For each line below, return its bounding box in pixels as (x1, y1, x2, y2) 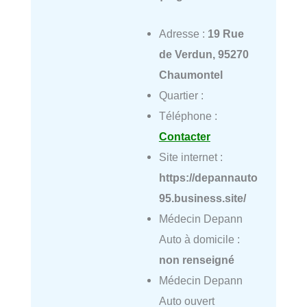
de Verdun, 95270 (158, 47, 249, 60)
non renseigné (158, 253, 234, 266)
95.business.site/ (158, 191, 246, 204)
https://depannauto (158, 171, 258, 184)
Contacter (158, 130, 210, 143)
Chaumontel (158, 68, 223, 81)
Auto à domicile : (158, 232, 240, 245)
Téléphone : (158, 109, 217, 122)
